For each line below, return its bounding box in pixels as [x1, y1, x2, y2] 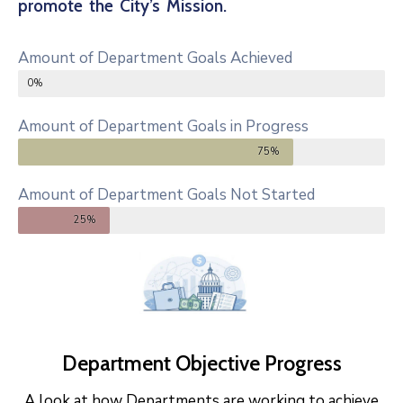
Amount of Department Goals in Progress [18, 116, 309, 138]
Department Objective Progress [61, 351, 342, 377]
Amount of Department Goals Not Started [18, 184, 315, 206]
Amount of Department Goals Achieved [18, 48, 292, 69]
